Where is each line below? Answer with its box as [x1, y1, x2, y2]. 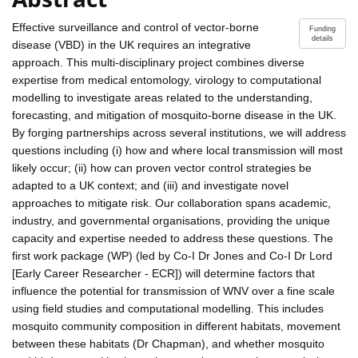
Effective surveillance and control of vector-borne [12, 20, 259, 34]
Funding [309, 24, 336, 33]
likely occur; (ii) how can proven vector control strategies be [12, 161, 312, 174]
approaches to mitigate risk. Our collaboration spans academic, [12, 196, 331, 209]
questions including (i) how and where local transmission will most [12, 143, 343, 157]
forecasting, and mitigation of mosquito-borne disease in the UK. [12, 108, 336, 121]
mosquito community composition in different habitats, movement [12, 319, 340, 332]
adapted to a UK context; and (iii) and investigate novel [12, 178, 288, 192]
